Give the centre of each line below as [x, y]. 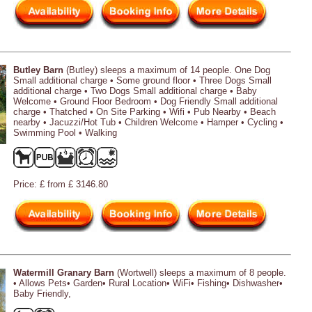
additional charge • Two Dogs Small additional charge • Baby [135, 91]
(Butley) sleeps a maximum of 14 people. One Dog [167, 70]
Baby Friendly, [42, 293]
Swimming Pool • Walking [65, 132]
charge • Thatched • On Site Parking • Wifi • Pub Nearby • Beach [145, 111]
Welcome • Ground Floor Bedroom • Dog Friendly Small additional [146, 101]
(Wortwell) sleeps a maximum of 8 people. [200, 272]
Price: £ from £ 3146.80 [61, 184]
